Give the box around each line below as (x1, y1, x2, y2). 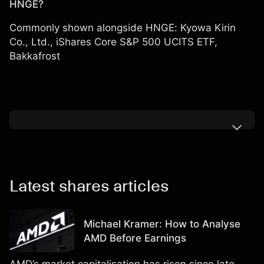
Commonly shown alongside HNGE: (9, 22, 180, 34)
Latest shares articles (9, 176, 169, 196)
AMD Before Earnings (84, 232, 186, 244)
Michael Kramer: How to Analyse (84, 217, 240, 230)
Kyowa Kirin (180, 22, 236, 34)
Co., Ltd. (9, 36, 50, 48)
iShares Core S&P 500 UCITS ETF (56, 36, 214, 48)
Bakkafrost (9, 50, 60, 62)
